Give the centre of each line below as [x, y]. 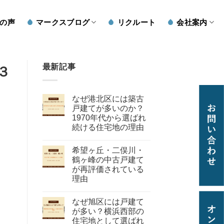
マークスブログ [63, 22]
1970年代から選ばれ [109, 117]
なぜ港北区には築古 [108, 98]
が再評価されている [108, 169]
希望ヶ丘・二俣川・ [108, 150]
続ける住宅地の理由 [108, 127]
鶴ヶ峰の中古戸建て [108, 159]
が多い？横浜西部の [108, 211]
